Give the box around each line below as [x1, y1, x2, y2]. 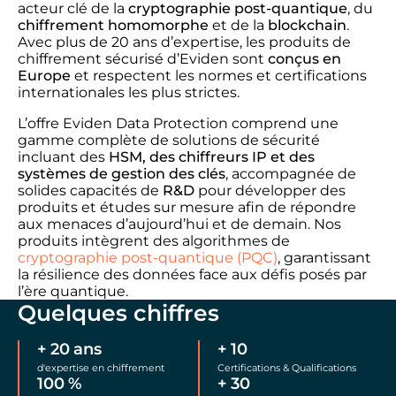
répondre [286, 199, 356, 216]
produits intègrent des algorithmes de [18, 232, 290, 249]
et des [267, 148, 315, 165]
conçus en [264, 50, 341, 67]
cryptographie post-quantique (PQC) [18, 249, 278, 266]
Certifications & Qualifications [217, 362, 356, 374]
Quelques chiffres [18, 300, 219, 326]
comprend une [228, 115, 339, 132]
